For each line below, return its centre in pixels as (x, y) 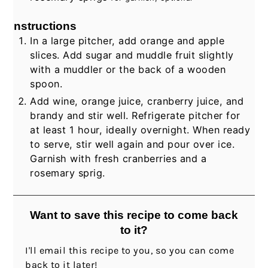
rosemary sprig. (68, 173)
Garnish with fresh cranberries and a (118, 159)
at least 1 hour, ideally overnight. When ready (140, 130)
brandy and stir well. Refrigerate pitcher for (135, 116)
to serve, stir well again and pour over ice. (133, 144)
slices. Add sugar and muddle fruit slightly (132, 55)
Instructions (44, 26)
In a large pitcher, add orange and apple (127, 41)
